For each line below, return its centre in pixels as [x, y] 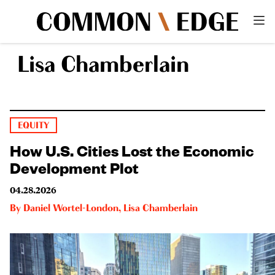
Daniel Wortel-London [71, 208]
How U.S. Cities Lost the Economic [132, 149]
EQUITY [34, 125]
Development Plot [74, 167]
